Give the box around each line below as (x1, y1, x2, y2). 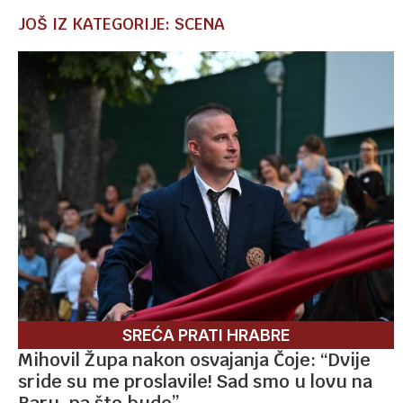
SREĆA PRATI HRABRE (122, 325, 290, 345)
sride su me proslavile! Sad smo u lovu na (18, 369, 372, 393)
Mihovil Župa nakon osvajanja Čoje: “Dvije (18, 347, 371, 372)
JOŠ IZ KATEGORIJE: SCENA (18, 13, 225, 34)
